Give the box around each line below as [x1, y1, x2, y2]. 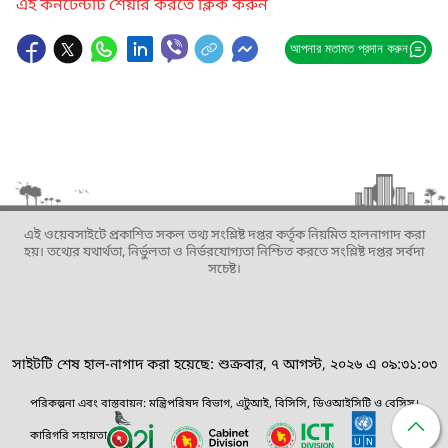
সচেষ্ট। [207, 261, 241, 278]
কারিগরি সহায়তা [29, 428, 107, 443]
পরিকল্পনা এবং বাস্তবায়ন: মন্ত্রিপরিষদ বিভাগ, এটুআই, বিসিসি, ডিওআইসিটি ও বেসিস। [29, 397, 419, 411]
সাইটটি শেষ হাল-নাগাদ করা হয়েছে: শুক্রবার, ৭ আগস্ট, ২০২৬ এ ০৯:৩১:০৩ [11, 356, 437, 375]
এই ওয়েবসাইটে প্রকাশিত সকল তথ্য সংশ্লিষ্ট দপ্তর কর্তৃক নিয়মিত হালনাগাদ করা [23, 227, 425, 244]
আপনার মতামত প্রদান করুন [289, 41, 408, 56]
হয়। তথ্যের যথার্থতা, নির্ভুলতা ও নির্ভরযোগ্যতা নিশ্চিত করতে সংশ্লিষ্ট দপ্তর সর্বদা [24, 244, 424, 261]
